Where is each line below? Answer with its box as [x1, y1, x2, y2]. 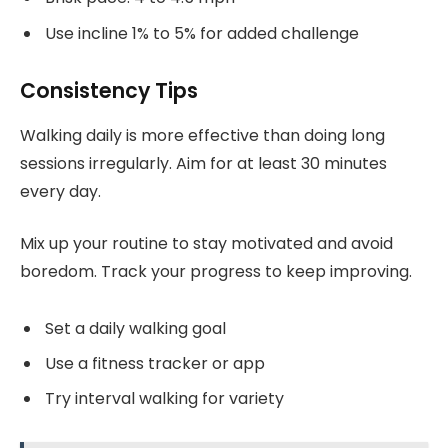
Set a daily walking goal [45, 317, 226, 341]
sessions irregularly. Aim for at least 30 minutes [20, 151, 387, 175]
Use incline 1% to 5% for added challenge [45, 21, 359, 45]
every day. [20, 179, 101, 203]
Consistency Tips [20, 76, 198, 106]
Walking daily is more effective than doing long [20, 123, 385, 147]
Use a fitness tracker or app [45, 352, 265, 376]
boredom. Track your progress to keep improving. [20, 260, 412, 284]
